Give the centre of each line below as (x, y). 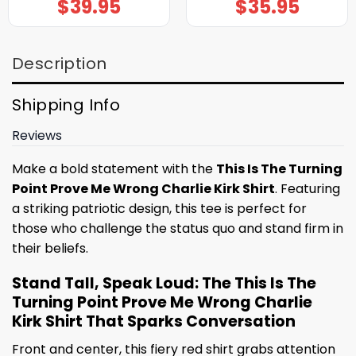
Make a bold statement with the (114, 168)
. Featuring (308, 188)
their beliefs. (50, 248)
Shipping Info (66, 104)
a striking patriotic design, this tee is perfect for (159, 208)
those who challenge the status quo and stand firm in (178, 228)
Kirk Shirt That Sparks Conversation (154, 322)
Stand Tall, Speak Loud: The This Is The (164, 284)
